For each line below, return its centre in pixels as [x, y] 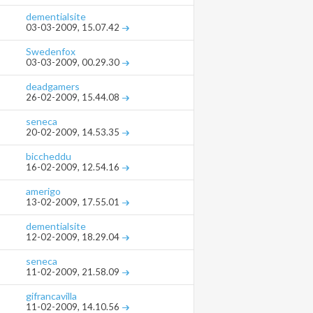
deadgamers [53, 87]
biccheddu [49, 156]
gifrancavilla [51, 296]
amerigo [43, 191]
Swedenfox [51, 52]
